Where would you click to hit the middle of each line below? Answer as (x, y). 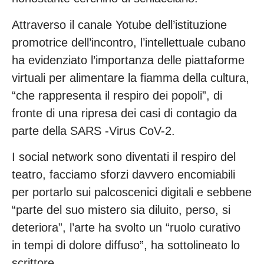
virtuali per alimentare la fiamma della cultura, (131, 77)
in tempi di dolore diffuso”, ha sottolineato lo (126, 245)
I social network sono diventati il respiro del (124, 156)
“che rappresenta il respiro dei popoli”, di (117, 95)
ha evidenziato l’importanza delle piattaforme (128, 60)
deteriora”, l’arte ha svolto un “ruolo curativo (126, 227)
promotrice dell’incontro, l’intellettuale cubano (129, 42)
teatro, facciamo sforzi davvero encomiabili (123, 174)
